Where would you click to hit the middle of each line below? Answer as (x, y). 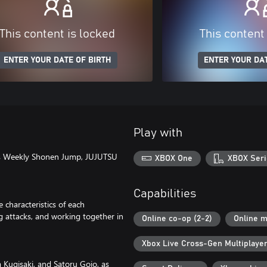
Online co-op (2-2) (177, 219)
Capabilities (165, 193)
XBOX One (174, 158)
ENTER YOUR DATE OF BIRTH (57, 60)
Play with (158, 133)
